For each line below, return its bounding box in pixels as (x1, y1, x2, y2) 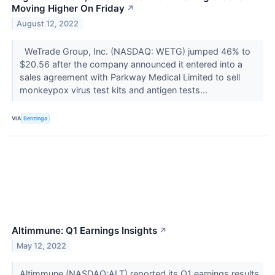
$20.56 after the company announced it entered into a (19, 58, 242, 69)
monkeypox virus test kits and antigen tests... (19, 84, 210, 95)
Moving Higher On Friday (12, 2, 125, 14)
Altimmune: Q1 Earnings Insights (12, 225, 157, 237)
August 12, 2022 (17, 18, 79, 28)
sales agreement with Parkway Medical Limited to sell (19, 71, 240, 82)
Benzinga (23, 115, 48, 122)
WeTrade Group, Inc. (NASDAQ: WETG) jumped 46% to (19, 45, 250, 56)
